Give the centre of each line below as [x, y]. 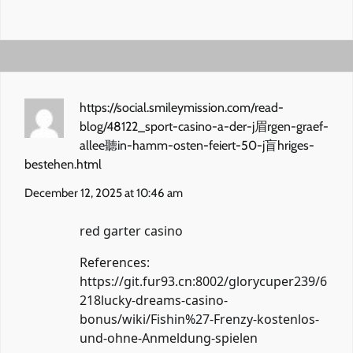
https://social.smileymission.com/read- [182, 107]
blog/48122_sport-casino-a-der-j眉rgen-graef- [204, 126]
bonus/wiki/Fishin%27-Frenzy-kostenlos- [199, 319]
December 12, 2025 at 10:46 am [104, 193]
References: [115, 262]
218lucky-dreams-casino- [154, 300]
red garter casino [131, 230]
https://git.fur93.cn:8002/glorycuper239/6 [203, 281]
